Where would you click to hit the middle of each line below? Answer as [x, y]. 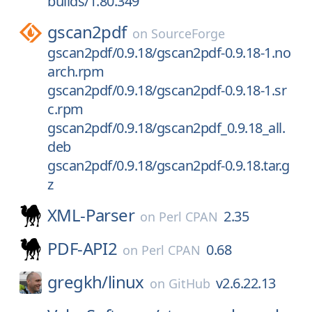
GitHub [189, 283]
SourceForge [188, 33]
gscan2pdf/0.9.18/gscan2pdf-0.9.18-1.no [169, 53]
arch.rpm [76, 71]
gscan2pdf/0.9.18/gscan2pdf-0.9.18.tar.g [169, 165]
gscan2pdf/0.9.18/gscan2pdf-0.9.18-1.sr [167, 90]
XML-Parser [91, 215]
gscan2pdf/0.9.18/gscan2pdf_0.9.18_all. [166, 128]
